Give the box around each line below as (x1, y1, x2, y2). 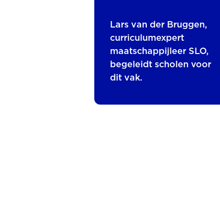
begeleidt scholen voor (110, 60, 211, 69)
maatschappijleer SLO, (110, 47, 209, 56)
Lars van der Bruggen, (110, 21, 207, 29)
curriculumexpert (110, 34, 184, 43)
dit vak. (110, 74, 145, 82)
